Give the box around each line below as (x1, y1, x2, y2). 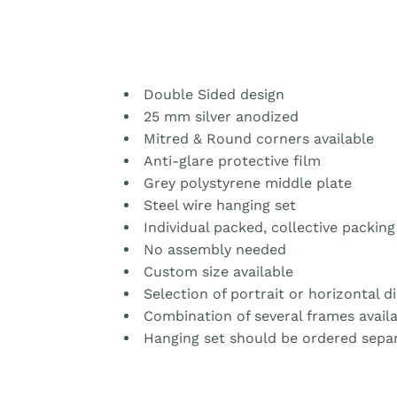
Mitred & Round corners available (139, 130, 374, 148)
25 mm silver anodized (139, 108, 299, 126)
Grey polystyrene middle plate (139, 175, 352, 192)
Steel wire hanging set (139, 197, 296, 214)
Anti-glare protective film (139, 152, 321, 170)
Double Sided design (139, 86, 284, 104)
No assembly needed (139, 241, 286, 259)
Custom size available (139, 263, 293, 281)
